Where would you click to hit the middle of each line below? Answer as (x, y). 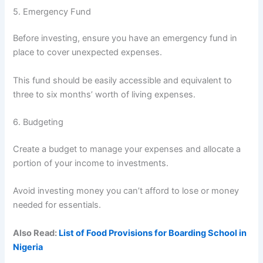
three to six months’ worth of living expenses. (104, 94)
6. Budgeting (38, 122)
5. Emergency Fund (52, 11)
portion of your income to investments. (91, 163)
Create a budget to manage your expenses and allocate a (127, 149)
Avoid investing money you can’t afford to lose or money (126, 191)
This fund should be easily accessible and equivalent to (123, 80)
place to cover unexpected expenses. (88, 53)
